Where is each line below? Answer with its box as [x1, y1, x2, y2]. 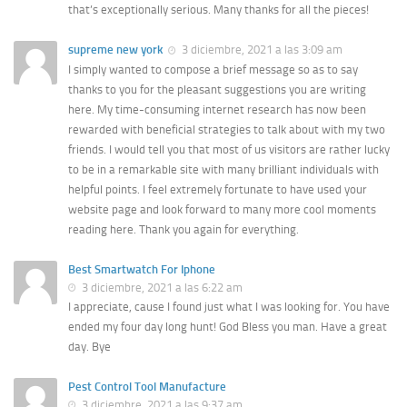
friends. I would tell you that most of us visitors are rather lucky [68, 142, 390, 156]
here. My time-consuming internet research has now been [68, 102, 366, 116]
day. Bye [68, 339, 111, 353]
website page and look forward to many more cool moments [68, 202, 376, 216]
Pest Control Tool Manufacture [68, 379, 226, 393]
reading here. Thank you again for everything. [68, 222, 299, 236]
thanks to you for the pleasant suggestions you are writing [68, 82, 366, 96]
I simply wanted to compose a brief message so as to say [68, 62, 358, 76]
